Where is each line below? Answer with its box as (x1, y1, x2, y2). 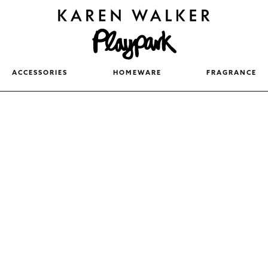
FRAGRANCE (206, 70, 257, 77)
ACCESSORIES (11, 70, 68, 77)
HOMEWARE (112, 70, 162, 77)
